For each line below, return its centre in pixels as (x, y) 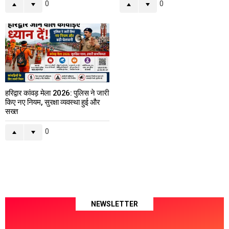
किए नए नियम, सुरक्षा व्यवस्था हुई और (53, 102)
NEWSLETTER (114, 204)
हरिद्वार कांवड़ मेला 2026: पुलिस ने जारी (57, 93)
